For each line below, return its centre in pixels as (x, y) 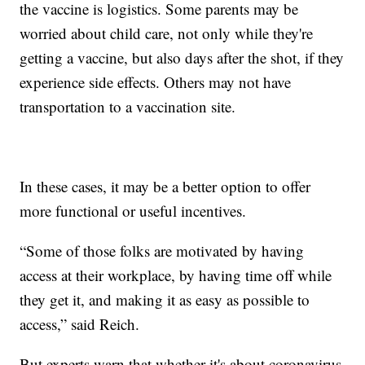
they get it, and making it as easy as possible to (165, 299)
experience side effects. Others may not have (156, 81)
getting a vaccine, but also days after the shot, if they (182, 57)
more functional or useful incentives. (133, 210)
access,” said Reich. (80, 323)
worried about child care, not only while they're (167, 33)
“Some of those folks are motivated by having (162, 250)
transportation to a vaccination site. (128, 106)
